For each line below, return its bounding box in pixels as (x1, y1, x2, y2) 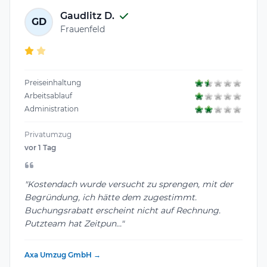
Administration (24, 104, 79, 114)
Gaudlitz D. (60, 10, 114, 21)
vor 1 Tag (24, 143, 56, 153)
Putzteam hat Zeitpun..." (24, 218, 124, 229)
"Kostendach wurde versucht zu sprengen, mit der (24, 178, 233, 190)
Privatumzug (24, 130, 72, 139)
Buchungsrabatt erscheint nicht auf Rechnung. (24, 204, 221, 216)
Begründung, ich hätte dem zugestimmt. (24, 191, 197, 203)
